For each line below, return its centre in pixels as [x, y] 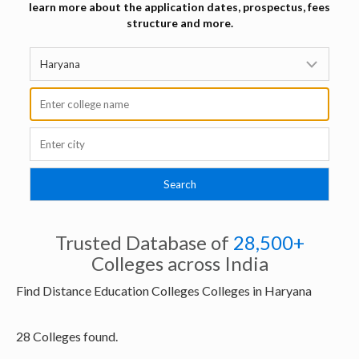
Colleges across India [179, 264]
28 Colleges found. [67, 337]
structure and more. [179, 23]
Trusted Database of [144, 243]
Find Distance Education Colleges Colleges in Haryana [164, 291]
